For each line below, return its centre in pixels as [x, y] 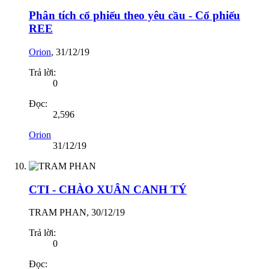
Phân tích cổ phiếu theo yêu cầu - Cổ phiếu [134, 16]
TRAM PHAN [58, 213]
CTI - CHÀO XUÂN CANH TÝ [108, 189]
